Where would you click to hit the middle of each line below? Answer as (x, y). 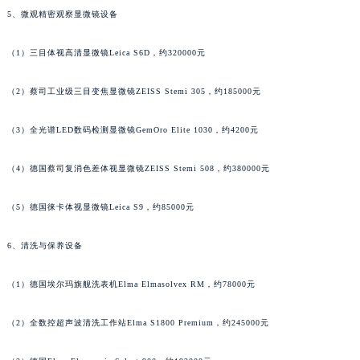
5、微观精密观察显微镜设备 (62, 14)
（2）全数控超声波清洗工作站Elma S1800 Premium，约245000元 (138, 323)
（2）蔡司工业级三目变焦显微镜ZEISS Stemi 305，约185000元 (134, 92)
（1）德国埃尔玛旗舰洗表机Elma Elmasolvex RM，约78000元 (131, 284)
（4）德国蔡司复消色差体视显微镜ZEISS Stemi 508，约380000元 (138, 169)
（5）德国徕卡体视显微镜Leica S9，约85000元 (100, 207)
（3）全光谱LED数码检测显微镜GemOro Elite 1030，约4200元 (133, 130)
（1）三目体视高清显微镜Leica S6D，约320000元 (106, 53)
